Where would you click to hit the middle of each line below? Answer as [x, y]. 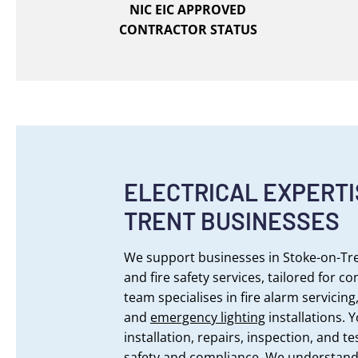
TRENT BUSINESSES [231, 221]
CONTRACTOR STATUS [188, 30]
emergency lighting [207, 317]
